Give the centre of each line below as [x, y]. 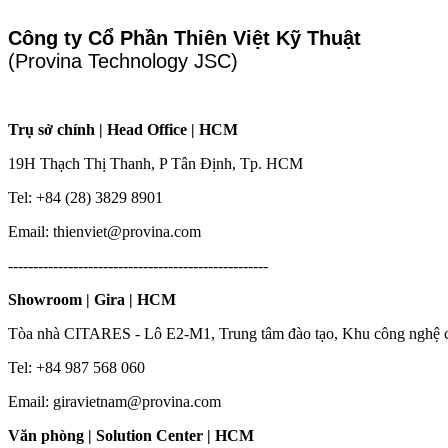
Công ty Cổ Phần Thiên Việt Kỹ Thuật [184, 37]
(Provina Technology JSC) [123, 60]
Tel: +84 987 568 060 [76, 367]
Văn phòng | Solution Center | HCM [131, 435]
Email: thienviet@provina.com [104, 231]
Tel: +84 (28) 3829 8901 [85, 197]
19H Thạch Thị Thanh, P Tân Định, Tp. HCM [155, 163]
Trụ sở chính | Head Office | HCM [123, 129]
